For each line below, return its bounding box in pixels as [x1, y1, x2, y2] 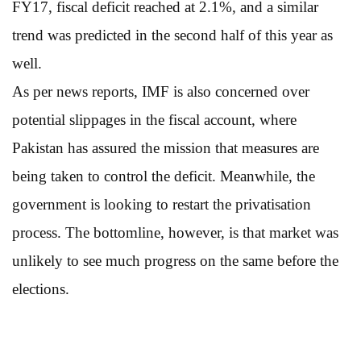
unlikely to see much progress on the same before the [12, 251, 338, 269]
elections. [12, 280, 69, 297]
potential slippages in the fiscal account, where [12, 110, 297, 128]
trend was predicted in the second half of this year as [12, 26, 333, 44]
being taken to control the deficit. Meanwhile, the [12, 167, 315, 185]
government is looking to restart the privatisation [12, 195, 311, 213]
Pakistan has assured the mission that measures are [12, 139, 319, 156]
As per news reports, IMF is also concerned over [12, 82, 309, 100]
